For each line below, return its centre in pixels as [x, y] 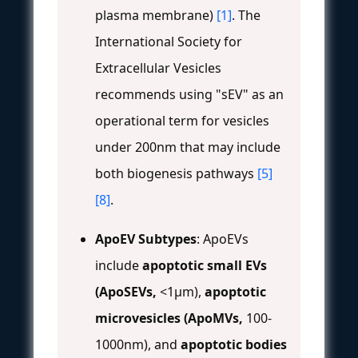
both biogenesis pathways [176, 173]
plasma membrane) [156, 15]
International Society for [169, 41]
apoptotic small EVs [205, 265]
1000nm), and [138, 344]
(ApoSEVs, [126, 291]
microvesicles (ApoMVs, [169, 318]
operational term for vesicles [182, 120]
